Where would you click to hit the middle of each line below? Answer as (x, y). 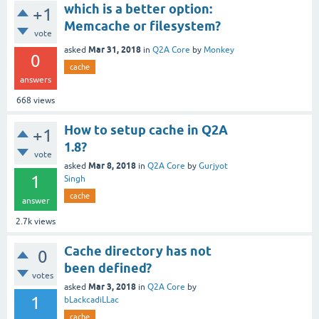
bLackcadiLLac (91, 299)
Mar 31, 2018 (115, 49)
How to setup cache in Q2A (146, 130)
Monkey (219, 49)
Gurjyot (213, 166)
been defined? (108, 268)
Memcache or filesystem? (142, 26)
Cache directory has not (138, 251)
